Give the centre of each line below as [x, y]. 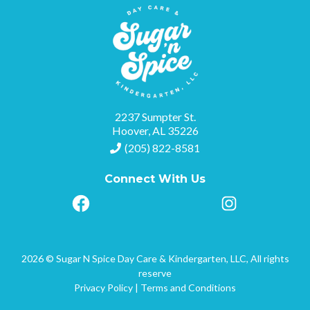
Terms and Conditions [188, 288]
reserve [155, 273]
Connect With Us [155, 179]
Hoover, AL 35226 [155, 130]
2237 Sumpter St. [155, 117]
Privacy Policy [103, 288]
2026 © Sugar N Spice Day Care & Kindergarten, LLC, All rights [155, 258]
